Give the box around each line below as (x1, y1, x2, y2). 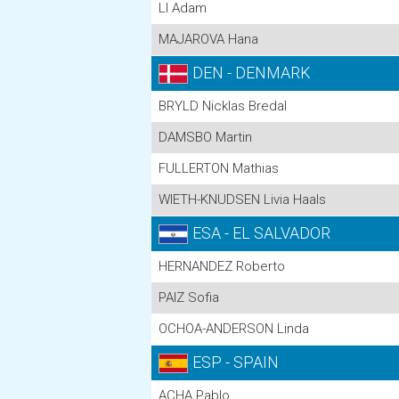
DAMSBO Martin (159, 129, 252, 145)
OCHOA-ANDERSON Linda (159, 321, 309, 337)
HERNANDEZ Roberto (159, 258, 285, 274)
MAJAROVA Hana (159, 31, 258, 47)
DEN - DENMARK (192, 63, 311, 82)
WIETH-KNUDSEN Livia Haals (159, 191, 326, 208)
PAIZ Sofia (159, 289, 219, 305)
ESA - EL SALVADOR (192, 224, 330, 242)
